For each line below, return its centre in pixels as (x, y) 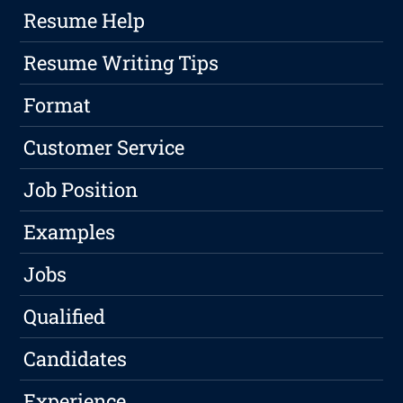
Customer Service (104, 148)
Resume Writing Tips (121, 63)
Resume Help (85, 21)
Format (58, 105)
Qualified (65, 317)
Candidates (76, 359)
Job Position (81, 190)
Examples (70, 232)
